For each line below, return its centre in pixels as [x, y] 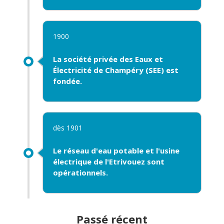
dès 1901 [67, 128]
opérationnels [79, 172]
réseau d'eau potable [103, 150]
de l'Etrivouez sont [128, 161]
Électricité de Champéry [98, 70]
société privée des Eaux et [113, 59]
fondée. [67, 81]
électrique [72, 161]
